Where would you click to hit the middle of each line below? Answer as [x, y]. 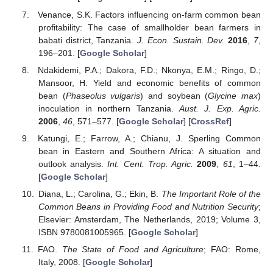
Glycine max [233, 95]
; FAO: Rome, [232, 250]
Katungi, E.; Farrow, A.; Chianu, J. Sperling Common [149, 138]
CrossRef [210, 121]
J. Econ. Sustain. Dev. [181, 40]
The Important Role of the [211, 193]
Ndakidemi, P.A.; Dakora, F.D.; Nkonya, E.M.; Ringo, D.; [149, 70]
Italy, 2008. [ [62, 262]
